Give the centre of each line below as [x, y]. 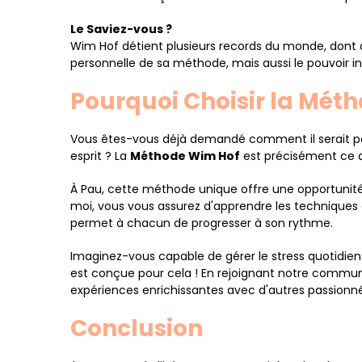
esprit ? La [100, 156]
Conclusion [137, 328]
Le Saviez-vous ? [121, 29]
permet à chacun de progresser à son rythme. [202, 223]
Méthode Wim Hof [185, 156]
